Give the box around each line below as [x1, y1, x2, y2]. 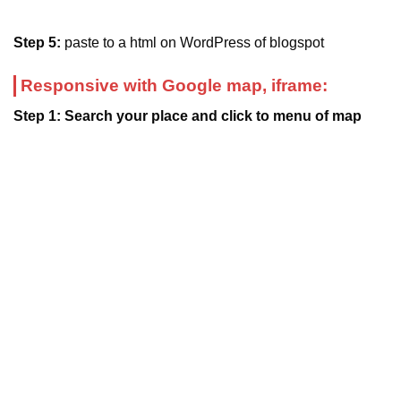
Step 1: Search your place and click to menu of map [13, 108, 362, 124]
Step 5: [13, 35, 64, 51]
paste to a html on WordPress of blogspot [64, 35, 324, 51]
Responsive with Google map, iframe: [21, 76, 328, 96]
